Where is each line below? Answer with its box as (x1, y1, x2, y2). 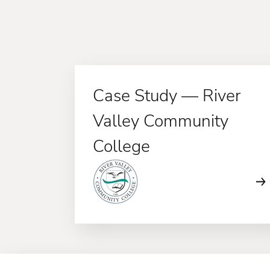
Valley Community (93, 110, 228, 133)
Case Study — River (93, 84, 241, 107)
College (93, 135, 150, 158)
